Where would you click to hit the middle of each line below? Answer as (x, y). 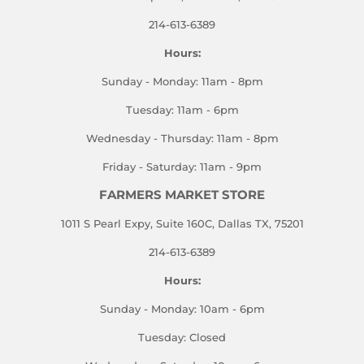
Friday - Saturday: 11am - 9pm (182, 166)
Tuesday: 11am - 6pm (182, 109)
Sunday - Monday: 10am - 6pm (182, 308)
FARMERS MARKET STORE (182, 195)
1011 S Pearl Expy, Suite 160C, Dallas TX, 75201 (182, 223)
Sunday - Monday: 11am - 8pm (182, 81)
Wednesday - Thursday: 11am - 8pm (182, 138)
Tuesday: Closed (182, 337)
